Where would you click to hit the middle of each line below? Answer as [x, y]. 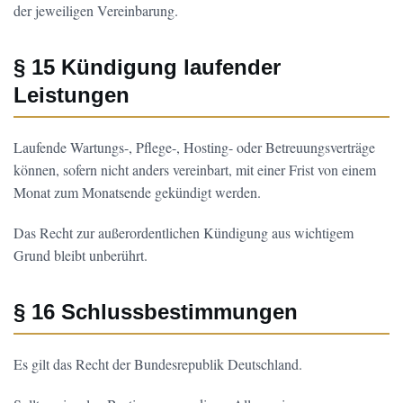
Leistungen [72, 95]
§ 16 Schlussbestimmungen [156, 312]
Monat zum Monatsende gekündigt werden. [137, 192]
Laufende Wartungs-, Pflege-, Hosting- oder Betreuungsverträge [194, 147]
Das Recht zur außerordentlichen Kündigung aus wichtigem [184, 233]
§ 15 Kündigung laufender [147, 67]
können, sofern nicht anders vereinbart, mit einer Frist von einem [195, 170]
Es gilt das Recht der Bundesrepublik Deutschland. [158, 364]
